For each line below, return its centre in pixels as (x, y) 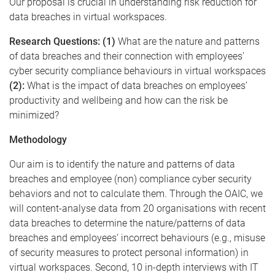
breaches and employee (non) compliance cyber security (130, 179)
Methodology (38, 140)
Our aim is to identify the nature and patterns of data (122, 164)
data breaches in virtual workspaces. (88, 17)
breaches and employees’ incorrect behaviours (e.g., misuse (137, 238)
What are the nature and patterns (188, 41)
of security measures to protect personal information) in (129, 253)
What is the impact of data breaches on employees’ (136, 86)
